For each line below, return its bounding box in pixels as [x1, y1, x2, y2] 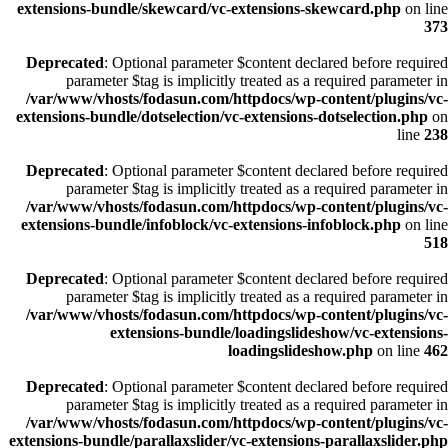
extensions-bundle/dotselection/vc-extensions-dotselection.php [16, 108, 428, 125]
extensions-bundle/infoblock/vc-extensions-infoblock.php [21, 216, 401, 233]
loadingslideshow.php [228, 342, 373, 359]
